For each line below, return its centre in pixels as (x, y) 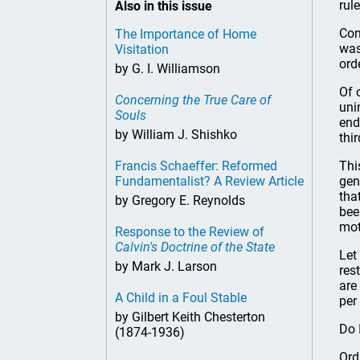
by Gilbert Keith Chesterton (190, 317)
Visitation (142, 49)
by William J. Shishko (176, 135)
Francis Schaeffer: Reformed (196, 166)
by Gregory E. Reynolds (180, 200)
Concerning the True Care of (193, 100)
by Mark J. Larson (166, 266)
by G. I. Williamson (168, 69)
